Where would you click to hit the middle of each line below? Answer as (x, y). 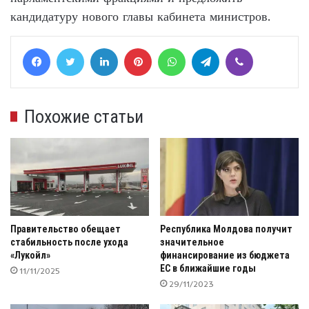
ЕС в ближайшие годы (208, 269)
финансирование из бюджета (225, 256)
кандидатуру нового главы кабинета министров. (140, 16)
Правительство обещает (66, 229)
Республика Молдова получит (226, 229)
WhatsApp (210, 47)
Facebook (72, 47)
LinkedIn (137, 47)
